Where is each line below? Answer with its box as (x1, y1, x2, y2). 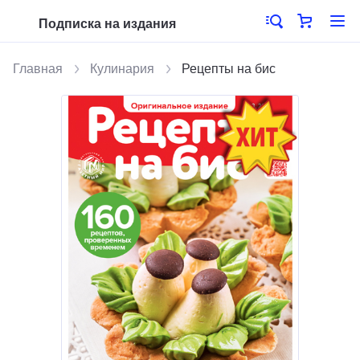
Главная (13, 62, 63, 76)
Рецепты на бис (182, 62, 276, 76)
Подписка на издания (39, 17, 176, 31)
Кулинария (90, 62, 154, 76)
